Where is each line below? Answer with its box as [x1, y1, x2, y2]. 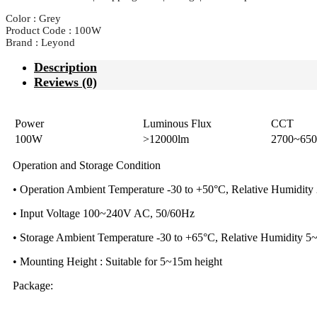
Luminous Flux [143, 117, 212, 130]
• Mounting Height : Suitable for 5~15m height [13, 255, 222, 268]
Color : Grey [6, 13, 61, 25]
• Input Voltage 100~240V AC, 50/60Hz [13, 207, 195, 220]
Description [34, 60, 97, 75]
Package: [13, 279, 53, 292]
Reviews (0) [34, 75, 97, 90]
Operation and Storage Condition [13, 159, 161, 172]
